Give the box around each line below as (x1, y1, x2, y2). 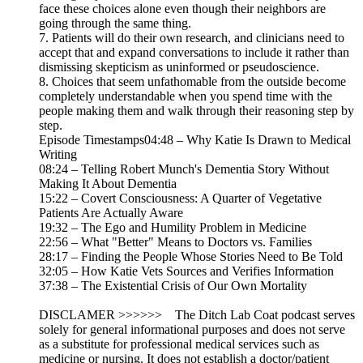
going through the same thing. (39, 16, 191, 31)
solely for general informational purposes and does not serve (39, 322, 345, 337)
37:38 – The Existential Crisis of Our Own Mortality (39, 279, 307, 293)
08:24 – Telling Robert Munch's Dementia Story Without (39, 162, 329, 177)
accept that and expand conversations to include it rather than (39, 45, 349, 60)
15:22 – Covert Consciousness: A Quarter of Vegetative (39, 191, 322, 206)
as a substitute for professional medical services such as (39, 337, 319, 352)
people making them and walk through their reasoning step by (39, 104, 354, 118)
